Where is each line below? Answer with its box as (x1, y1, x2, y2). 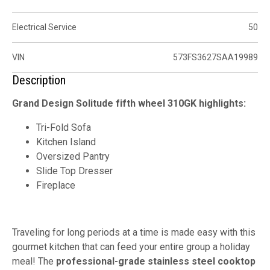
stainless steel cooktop (148, 255, 256, 267)
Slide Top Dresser (36, 165, 113, 177)
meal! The (12, 255, 56, 267)
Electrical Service (12, 22, 77, 32)
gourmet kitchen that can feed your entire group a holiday (12, 240, 250, 253)
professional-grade (56, 255, 145, 267)
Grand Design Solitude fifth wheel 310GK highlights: (12, 97, 246, 109)
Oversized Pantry (36, 150, 110, 162)
